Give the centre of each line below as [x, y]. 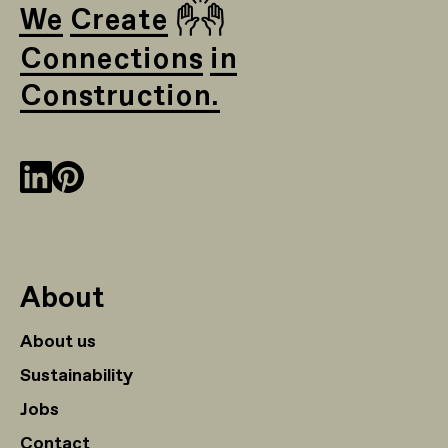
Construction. [120, 97]
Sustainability [76, 375]
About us [58, 341]
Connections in [128, 60]
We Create [97, 21]
